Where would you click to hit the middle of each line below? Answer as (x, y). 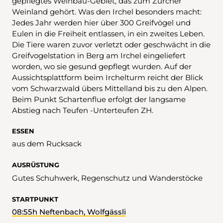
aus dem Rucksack (47, 144)
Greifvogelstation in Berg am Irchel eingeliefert (99, 56)
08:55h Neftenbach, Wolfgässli (83, 212)
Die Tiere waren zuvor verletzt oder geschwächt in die (111, 45)
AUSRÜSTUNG (36, 165)
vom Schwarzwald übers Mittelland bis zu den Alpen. (110, 89)
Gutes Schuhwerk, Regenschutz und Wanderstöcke (107, 178)
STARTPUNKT (35, 199)
